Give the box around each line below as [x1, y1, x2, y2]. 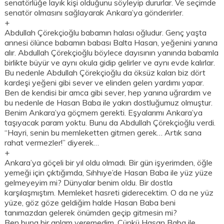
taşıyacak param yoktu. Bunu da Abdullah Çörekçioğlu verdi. [4, 117, 216, 128]
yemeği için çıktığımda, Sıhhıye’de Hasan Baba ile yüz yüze [4, 167, 213, 178]
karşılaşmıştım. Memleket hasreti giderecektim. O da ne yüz [4, 187, 214, 198]
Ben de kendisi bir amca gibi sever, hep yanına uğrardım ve [4, 87, 212, 98]
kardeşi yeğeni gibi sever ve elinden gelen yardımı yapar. [4, 77, 204, 88]
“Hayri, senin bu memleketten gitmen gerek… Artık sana [4, 127, 202, 138]
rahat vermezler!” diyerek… [4, 137, 99, 148]
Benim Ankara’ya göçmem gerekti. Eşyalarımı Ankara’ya [4, 107, 203, 118]
